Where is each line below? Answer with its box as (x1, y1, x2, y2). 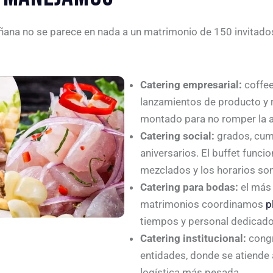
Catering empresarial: (140, 78, 242, 91)
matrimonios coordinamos (140, 197, 266, 210)
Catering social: (140, 129, 214, 142)
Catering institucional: (140, 232, 246, 244)
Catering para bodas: (140, 180, 238, 193)
